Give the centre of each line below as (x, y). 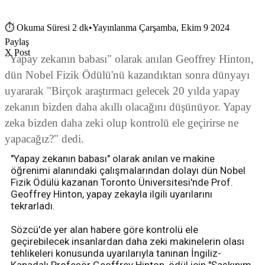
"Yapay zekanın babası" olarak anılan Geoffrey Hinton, (129, 59)
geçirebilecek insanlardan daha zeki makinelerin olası (127, 242)
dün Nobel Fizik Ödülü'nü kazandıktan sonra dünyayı (127, 75)
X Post (17, 53)
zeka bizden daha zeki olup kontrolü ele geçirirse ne (122, 123)
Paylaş (17, 42)
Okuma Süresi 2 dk (53, 28)
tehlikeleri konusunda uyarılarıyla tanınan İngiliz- (116, 253)
